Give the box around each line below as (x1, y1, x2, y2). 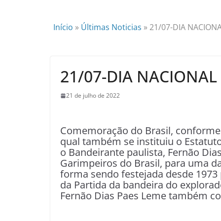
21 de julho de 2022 (66, 91, 120, 100)
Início (53, 22, 73, 33)
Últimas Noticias (81, 22, 142, 33)
